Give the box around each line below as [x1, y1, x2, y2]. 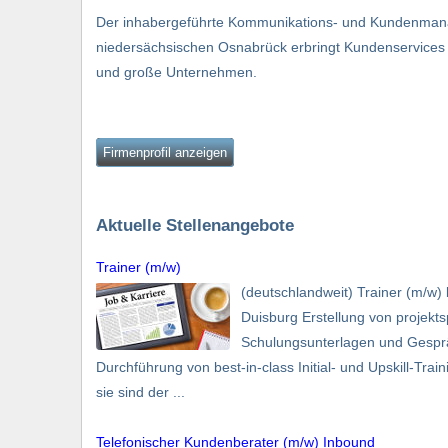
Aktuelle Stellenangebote [96, 214, 294, 235]
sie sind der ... [96, 383, 185, 400]
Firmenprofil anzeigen [103, 145, 227, 161]
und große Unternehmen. [96, 64, 257, 81]
